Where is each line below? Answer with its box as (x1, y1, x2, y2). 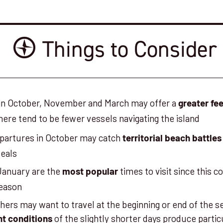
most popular (62, 168, 118, 178)
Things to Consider (42, 35, 217, 63)
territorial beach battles (122, 134, 222, 144)
